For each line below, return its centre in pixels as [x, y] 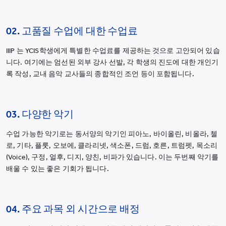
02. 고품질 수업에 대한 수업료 [72, 31]
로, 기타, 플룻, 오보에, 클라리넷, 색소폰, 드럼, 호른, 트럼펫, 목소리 [112, 146]
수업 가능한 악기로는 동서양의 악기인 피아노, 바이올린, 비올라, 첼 [112, 134]
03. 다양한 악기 [40, 114]
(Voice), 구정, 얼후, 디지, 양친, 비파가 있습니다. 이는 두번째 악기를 [112, 157]
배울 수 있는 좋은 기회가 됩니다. [58, 169]
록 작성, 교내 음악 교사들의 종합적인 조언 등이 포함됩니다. [100, 74]
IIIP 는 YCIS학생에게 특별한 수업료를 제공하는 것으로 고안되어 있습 [113, 51]
